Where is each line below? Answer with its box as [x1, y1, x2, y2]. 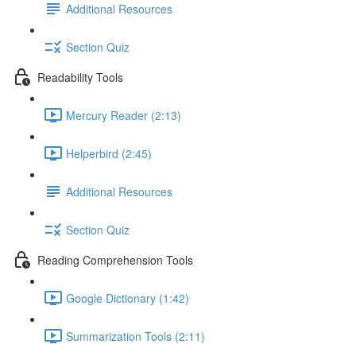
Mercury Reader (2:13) [66, 106, 181, 123]
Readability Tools [37, 68, 123, 85]
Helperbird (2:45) [66, 145, 152, 161]
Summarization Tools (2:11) [66, 327, 205, 344]
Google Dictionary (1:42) [66, 289, 189, 306]
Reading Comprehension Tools [37, 251, 193, 268]
